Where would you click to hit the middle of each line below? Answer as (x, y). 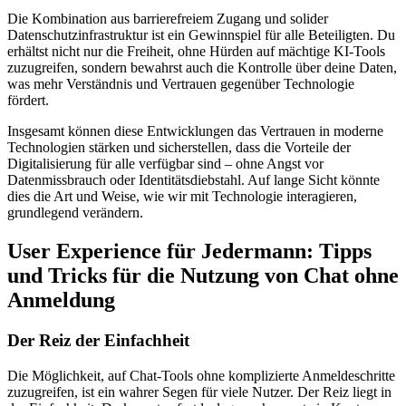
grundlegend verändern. (75, 213)
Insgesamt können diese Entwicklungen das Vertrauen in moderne (195, 131)
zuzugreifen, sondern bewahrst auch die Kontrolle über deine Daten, (202, 68)
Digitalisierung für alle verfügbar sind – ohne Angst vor (165, 164)
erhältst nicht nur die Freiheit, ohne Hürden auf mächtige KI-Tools (196, 52)
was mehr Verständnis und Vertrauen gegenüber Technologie (181, 84)
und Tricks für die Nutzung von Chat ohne (203, 276)
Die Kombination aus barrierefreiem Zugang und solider (168, 19)
